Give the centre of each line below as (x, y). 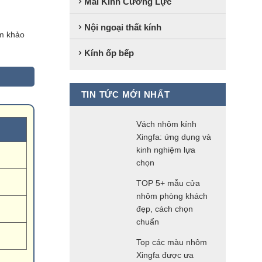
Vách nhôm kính (166, 124)
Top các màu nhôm (171, 242)
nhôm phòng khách (172, 196)
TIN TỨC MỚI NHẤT (125, 95)
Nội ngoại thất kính (123, 27)
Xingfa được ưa (165, 255)
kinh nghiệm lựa (166, 150)
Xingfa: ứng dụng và (173, 137)
